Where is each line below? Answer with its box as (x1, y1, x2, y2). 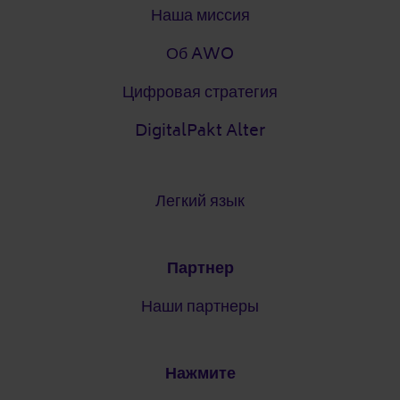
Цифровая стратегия (122, 77, 278, 106)
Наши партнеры (141, 291, 259, 321)
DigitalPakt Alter (135, 115, 265, 145)
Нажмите (164, 358, 236, 387)
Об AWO (166, 38, 234, 68)
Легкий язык (155, 186, 245, 215)
